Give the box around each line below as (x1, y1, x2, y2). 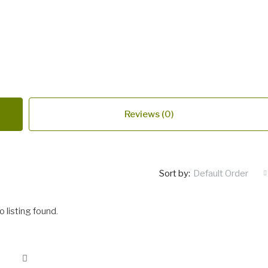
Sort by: (159, 168, 190, 179)
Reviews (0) (124, 109, 174, 120)
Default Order (193, 168, 248, 179)
